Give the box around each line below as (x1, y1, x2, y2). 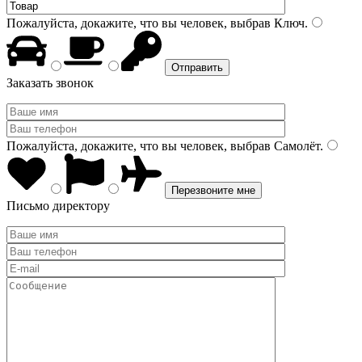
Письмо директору (6, 199, 110, 213)
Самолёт (271, 139, 320, 153)
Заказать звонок (6, 76, 94, 90)
